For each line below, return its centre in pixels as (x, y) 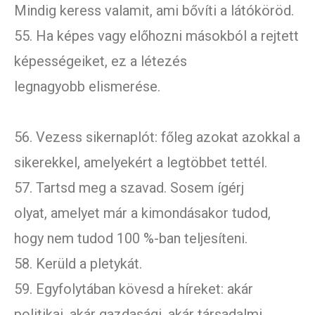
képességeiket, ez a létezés (101, 62)
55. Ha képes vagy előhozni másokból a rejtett (156, 36)
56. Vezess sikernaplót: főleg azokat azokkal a (157, 137)
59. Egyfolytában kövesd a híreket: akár (134, 289)
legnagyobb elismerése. (87, 87)
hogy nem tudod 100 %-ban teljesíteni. (131, 239)
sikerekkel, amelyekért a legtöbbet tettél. (141, 163)
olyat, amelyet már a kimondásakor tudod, (142, 213)
